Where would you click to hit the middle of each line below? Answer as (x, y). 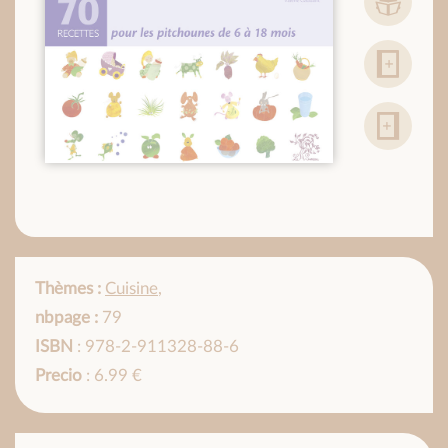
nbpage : (66, 318)
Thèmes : (68, 289)
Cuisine (131, 289)
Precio (58, 376)
